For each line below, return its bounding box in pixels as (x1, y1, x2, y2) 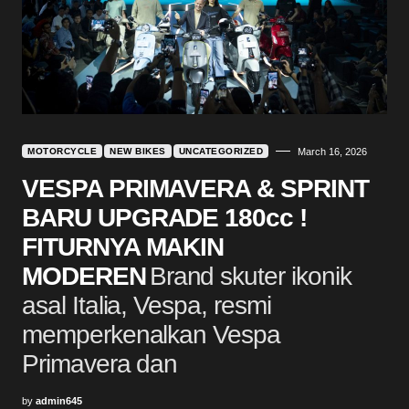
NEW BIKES (110, 145, 166, 156)
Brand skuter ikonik (149, 261, 351, 290)
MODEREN (22, 261, 146, 290)
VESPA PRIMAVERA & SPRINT (22, 173, 369, 203)
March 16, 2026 (298, 145, 367, 157)
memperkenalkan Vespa (22, 320, 280, 349)
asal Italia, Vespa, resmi (22, 290, 271, 320)
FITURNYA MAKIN (22, 232, 225, 261)
